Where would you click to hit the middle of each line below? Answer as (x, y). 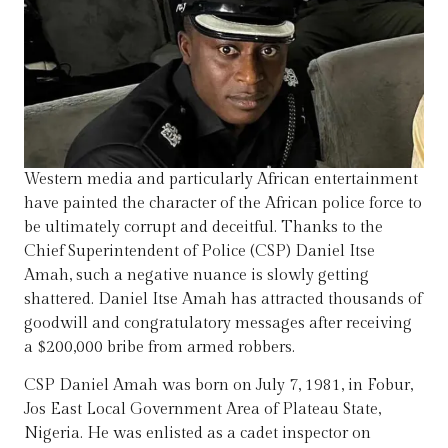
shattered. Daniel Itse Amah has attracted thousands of (223, 299)
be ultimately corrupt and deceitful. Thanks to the (203, 227)
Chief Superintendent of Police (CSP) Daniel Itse (199, 251)
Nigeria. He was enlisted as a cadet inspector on (197, 434)
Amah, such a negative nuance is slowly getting (196, 275)
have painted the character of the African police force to (223, 203)
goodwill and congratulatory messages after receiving (218, 323)
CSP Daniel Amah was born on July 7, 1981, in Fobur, (218, 386)
